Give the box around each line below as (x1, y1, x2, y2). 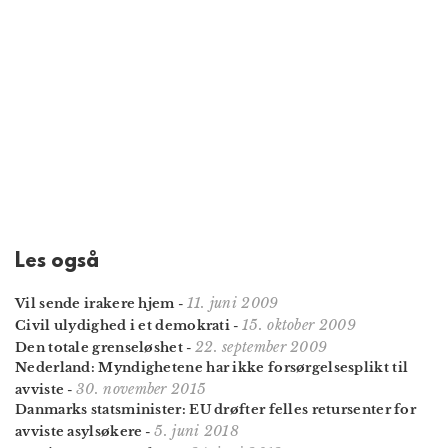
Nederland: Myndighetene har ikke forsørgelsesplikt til (15, 358, 409, 376)
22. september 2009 (194, 337, 328, 356)
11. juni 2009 (186, 293, 279, 312)
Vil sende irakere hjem (15, 294, 175, 312)
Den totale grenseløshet (15, 338, 183, 356)
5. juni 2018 (154, 421, 240, 440)
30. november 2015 (76, 379, 207, 398)
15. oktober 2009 (242, 315, 356, 334)
